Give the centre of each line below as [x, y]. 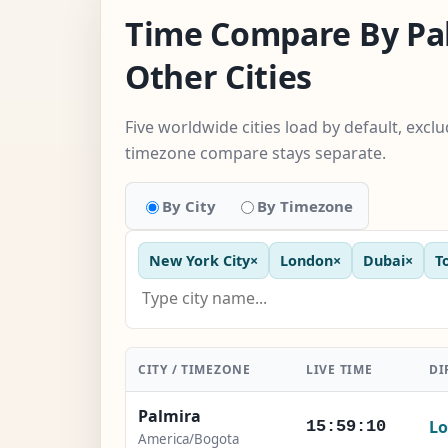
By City [189, 205]
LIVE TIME [339, 369]
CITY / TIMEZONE [194, 369]
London [306, 260]
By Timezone [305, 205]
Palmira [169, 415]
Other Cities [219, 76]
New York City [199, 260]
